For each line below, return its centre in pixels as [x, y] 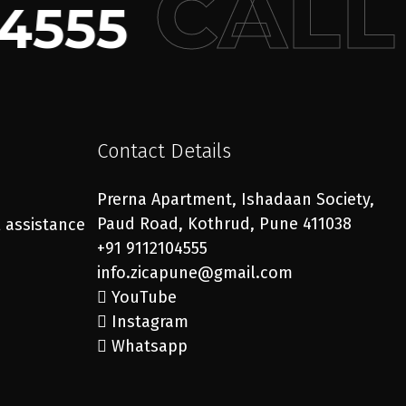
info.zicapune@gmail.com [194, 273]
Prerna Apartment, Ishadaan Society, [235, 199]
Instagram [150, 322]
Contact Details [164, 151]
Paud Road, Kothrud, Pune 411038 [224, 224]
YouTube [144, 297]
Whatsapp [149, 346]
